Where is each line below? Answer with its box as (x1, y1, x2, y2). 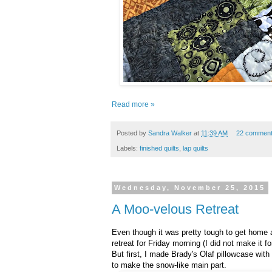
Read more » (112, 100, 155, 109)
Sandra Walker (148, 129, 192, 137)
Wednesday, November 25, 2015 (114, 184, 266, 192)
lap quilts (183, 144, 208, 152)
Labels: (117, 144, 140, 152)
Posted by (117, 129, 148, 137)
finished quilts (140, 144, 179, 152)
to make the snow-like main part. (112, 260, 226, 270)
